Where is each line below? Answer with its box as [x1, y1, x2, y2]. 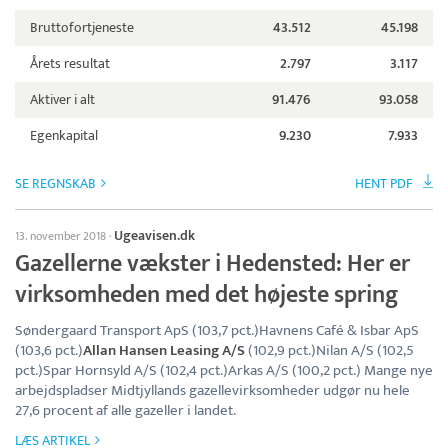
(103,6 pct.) [15, 338, 83, 364]
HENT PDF [355, 172, 413, 196]
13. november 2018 [15, 226, 106, 247]
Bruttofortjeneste [30, 16, 134, 40]
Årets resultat [30, 52, 110, 76]
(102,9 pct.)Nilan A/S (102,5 [245, 338, 414, 364]
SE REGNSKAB [15, 172, 96, 196]
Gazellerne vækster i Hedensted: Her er [15, 244, 410, 285]
